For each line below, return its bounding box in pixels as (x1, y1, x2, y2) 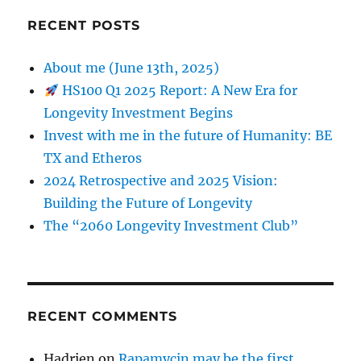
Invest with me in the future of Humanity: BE (44, 127, 333, 144)
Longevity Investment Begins (44, 105, 234, 122)
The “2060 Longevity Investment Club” (44, 218, 299, 234)
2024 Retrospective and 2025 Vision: (44, 172, 279, 189)
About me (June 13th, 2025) (44, 60, 220, 77)
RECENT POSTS (27, 18, 140, 34)
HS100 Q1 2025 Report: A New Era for (58, 82, 297, 99)
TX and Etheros (44, 150, 143, 167)
